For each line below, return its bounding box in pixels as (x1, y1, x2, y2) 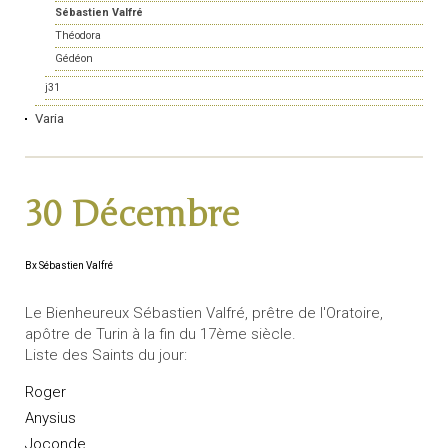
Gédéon (55, 52, 93, 66)
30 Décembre (25, 194, 239, 237)
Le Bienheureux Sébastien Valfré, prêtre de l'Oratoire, (25, 304, 383, 323)
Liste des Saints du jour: (25, 346, 187, 365)
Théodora (55, 29, 101, 43)
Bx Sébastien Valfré (25, 260, 113, 272)
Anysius (25, 408, 76, 427)
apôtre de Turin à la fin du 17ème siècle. (25, 325, 296, 344)
